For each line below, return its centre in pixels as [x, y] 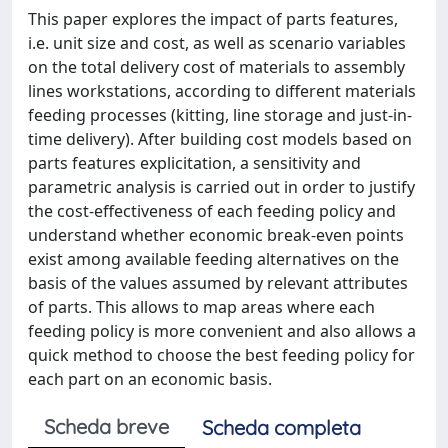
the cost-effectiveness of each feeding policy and [212, 211]
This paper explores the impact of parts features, [213, 19]
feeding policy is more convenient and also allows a [222, 331]
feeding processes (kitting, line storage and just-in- [220, 115]
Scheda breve [106, 426]
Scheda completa [281, 427]
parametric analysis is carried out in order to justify [221, 187]
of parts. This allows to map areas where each [201, 307]
